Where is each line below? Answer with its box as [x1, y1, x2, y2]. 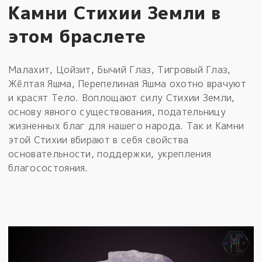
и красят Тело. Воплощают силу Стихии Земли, [8, 91, 235, 104]
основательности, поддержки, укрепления [8, 147, 212, 160]
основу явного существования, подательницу [8, 105, 226, 118]
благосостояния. [8, 161, 88, 174]
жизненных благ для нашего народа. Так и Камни [8, 119, 244, 132]
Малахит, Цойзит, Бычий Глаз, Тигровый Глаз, [8, 63, 231, 76]
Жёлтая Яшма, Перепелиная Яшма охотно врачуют [8, 77, 247, 90]
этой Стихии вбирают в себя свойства [8, 133, 189, 146]
